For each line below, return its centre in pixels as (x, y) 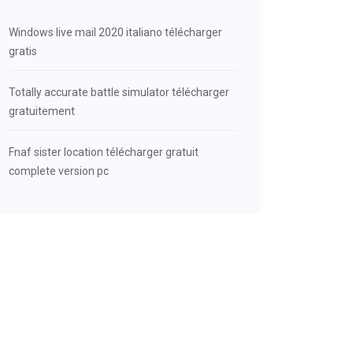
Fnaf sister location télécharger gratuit (104, 152)
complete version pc (59, 171)
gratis (23, 51)
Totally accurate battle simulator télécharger (119, 92)
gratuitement (42, 111)
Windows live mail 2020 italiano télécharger (115, 32)
